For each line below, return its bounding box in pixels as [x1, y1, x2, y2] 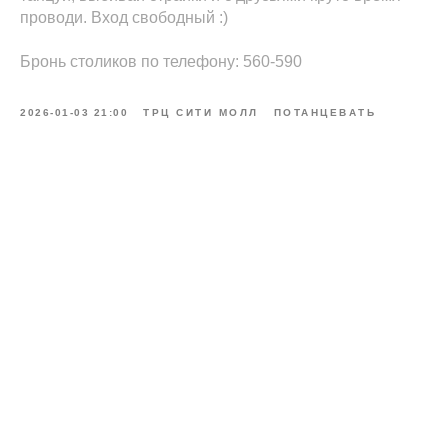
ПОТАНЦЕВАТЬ [273, 107, 376, 119]
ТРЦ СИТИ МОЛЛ [143, 107, 259, 119]
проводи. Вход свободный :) [20, 9, 228, 27]
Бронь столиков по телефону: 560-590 [20, 53, 302, 71]
